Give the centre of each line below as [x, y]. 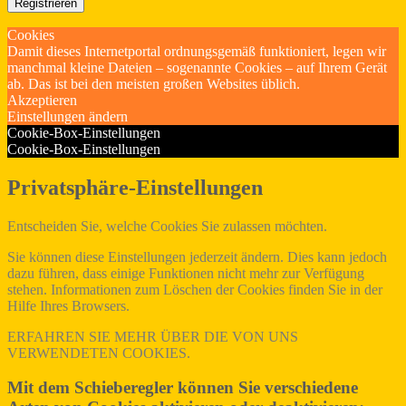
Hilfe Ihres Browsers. [68, 305]
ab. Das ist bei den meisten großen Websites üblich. [154, 83]
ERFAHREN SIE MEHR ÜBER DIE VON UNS [153, 336]
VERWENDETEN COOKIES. [99, 353]
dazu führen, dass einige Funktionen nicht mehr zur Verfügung [186, 273]
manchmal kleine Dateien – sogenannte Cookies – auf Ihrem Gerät [197, 67]
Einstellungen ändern [68, 116]
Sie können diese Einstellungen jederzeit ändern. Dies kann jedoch [197, 256]
